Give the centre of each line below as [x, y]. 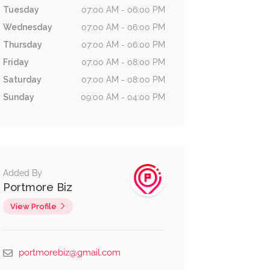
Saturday [22, 80]
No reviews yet [180, 246]
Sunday [18, 97]
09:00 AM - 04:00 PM [123, 97]
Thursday [22, 45]
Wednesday [27, 27]
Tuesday [21, 10]
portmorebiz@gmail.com [69, 253]
